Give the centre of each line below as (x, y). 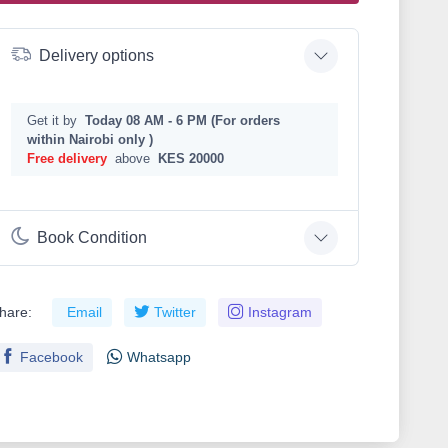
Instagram (280, 311)
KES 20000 (191, 158)
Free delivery (67, 158)
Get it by (54, 120)
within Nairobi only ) (90, 139)
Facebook (52, 356)
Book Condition (92, 238)
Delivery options (97, 56)
